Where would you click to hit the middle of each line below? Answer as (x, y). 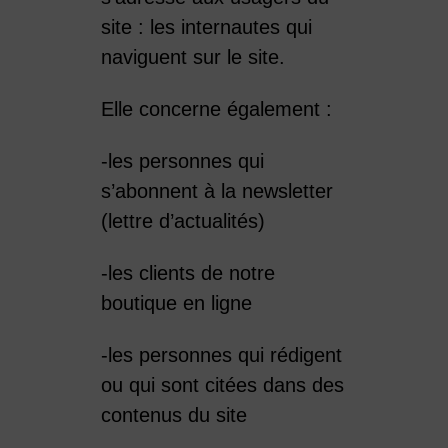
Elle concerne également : (216, 108)
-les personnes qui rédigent (221, 354)
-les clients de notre (187, 272)
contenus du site (176, 414)
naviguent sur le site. (192, 56)
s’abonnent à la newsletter (216, 190)
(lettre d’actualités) (185, 220)
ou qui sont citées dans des (222, 384)
